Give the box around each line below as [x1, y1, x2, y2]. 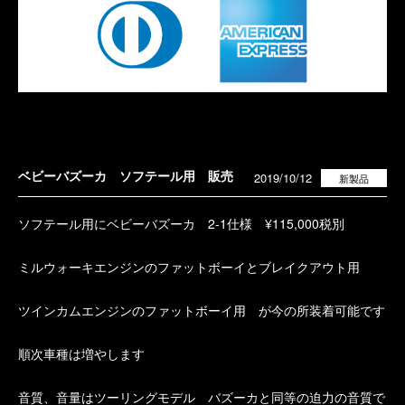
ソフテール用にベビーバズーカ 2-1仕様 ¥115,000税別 [18, 214, 344, 232]
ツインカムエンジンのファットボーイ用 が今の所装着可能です [18, 301, 385, 319]
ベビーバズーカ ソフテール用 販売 [18, 166, 233, 184]
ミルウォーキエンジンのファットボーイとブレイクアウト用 [18, 258, 360, 276]
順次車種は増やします [18, 344, 145, 363]
